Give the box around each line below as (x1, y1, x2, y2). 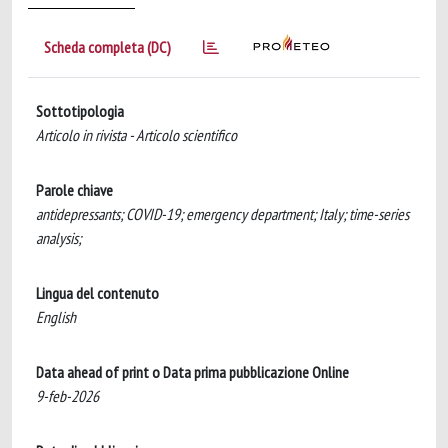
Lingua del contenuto (36, 283, 159, 303)
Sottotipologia (36, 101, 124, 121)
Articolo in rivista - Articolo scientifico (36, 125, 237, 145)
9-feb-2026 (36, 386, 99, 406)
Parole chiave (36, 180, 113, 200)
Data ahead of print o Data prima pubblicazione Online (36, 362, 349, 382)
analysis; (36, 228, 81, 248)
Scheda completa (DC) (44, 37, 171, 57)
